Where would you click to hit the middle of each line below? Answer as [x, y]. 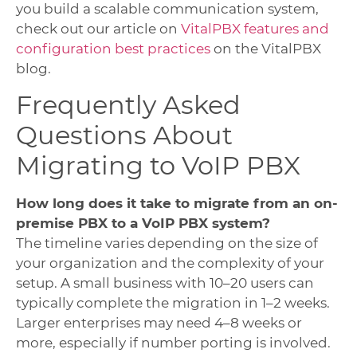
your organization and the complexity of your [170, 263]
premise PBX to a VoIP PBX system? [143, 224]
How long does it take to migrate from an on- [177, 204]
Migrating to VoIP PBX [158, 166]
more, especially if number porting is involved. [173, 343]
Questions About [124, 135]
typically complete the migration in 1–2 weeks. [173, 303]
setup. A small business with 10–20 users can [165, 283]
